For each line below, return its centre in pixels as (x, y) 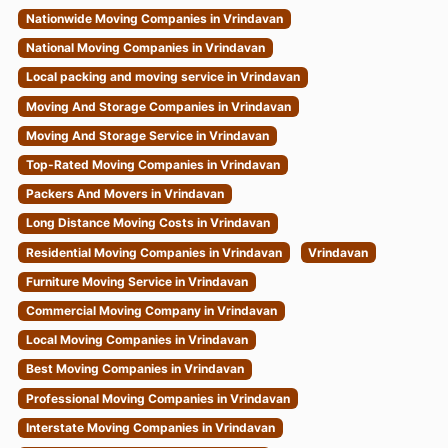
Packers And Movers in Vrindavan (124, 194)
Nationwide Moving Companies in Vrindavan (154, 19)
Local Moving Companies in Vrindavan (136, 340)
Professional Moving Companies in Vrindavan (157, 398)
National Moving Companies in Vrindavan (145, 48)
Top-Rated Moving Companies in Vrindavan (152, 165)
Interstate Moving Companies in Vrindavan (150, 427)
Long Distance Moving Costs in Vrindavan (147, 223)
